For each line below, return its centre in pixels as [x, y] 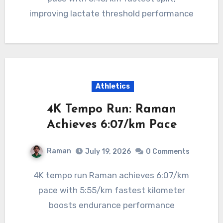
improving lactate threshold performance [111, 14]
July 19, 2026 [108, 152]
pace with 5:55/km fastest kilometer [111, 190]
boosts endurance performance [111, 205]
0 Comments [167, 152]
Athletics [112, 87]
